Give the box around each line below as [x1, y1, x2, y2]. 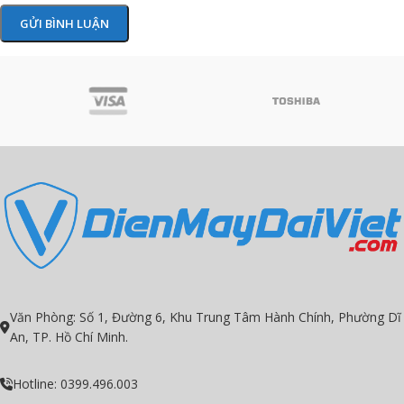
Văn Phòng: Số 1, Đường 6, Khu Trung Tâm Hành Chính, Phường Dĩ [10, 308, 401, 326]
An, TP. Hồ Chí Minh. [10, 327, 128, 345]
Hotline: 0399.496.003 [13, 374, 138, 392]
